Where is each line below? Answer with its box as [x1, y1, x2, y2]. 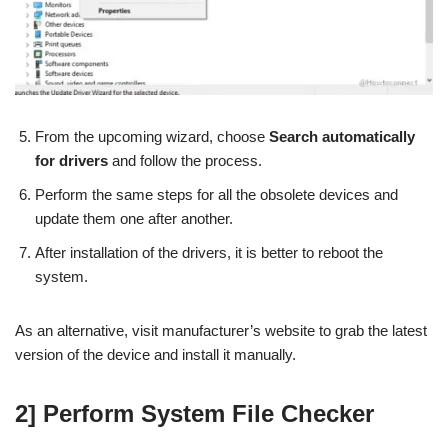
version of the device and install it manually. [15, 346, 296, 364]
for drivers [35, 152, 108, 170]
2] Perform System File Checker [15, 400, 374, 428]
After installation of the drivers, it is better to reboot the [35, 244, 383, 262]
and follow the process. [108, 152, 262, 170]
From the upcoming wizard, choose [35, 128, 269, 146]
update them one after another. [35, 210, 233, 228]
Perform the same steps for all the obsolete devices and [35, 186, 398, 204]
